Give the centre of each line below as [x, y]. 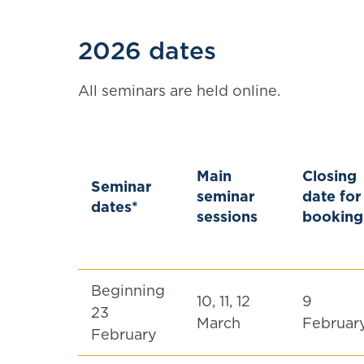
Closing [329, 176]
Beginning [128, 290]
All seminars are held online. [179, 91]
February [126, 334]
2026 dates [147, 50]
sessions [227, 217]
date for [332, 196]
